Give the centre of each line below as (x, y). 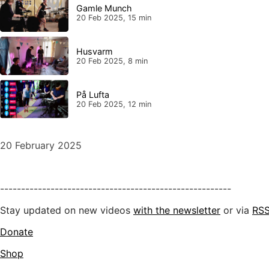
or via (236, 210)
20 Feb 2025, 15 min (113, 17)
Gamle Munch (104, 8)
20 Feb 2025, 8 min (112, 61)
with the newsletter (177, 210)
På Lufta (92, 94)
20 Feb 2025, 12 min (113, 104)
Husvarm (94, 51)
